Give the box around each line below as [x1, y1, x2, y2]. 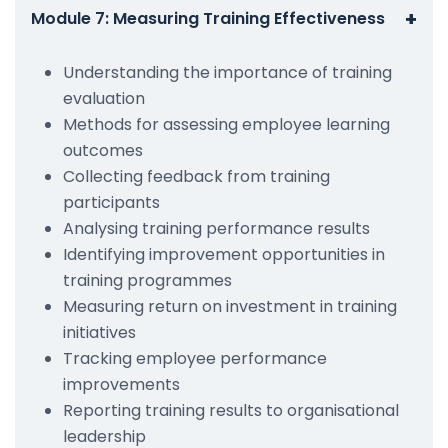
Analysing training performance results [63, 216, 370, 240]
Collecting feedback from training [63, 164, 330, 188]
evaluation [63, 86, 145, 110]
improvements [63, 372, 180, 396]
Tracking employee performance [63, 346, 327, 370]
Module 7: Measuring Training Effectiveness [31, 6, 385, 30]
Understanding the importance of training [63, 60, 392, 84]
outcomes [63, 138, 143, 162]
